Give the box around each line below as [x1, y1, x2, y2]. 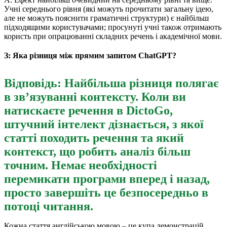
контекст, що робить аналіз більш [4, 144, 191, 158]
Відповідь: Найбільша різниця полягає [4, 76, 218, 90]
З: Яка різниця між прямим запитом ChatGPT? [4, 51, 176, 60]
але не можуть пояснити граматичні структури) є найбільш [4, 13, 209, 22]
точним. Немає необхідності [4, 158, 157, 172]
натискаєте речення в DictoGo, [4, 103, 173, 117]
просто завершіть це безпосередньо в [4, 185, 208, 199]
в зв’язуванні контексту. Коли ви [4, 90, 186, 103]
